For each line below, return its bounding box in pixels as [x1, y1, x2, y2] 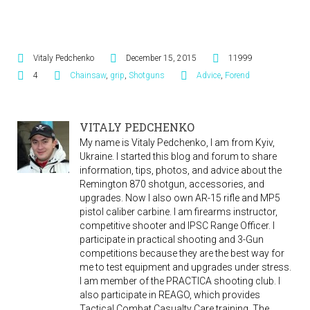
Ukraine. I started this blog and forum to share [80, 150, 277, 162]
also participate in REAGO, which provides [80, 289, 260, 300]
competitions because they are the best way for [80, 247, 284, 259]
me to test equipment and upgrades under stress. [80, 261, 291, 273]
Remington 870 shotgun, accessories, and [80, 178, 264, 190]
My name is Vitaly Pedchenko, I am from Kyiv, [80, 136, 275, 148]
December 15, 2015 [126, 53, 197, 63]
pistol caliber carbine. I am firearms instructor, [80, 206, 277, 217]
